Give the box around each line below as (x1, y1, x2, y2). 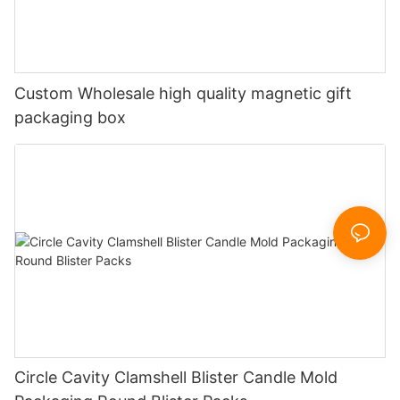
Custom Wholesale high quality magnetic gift (14, 83, 352, 103)
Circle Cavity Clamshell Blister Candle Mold (14, 368, 337, 387)
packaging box (14, 107, 126, 127)
